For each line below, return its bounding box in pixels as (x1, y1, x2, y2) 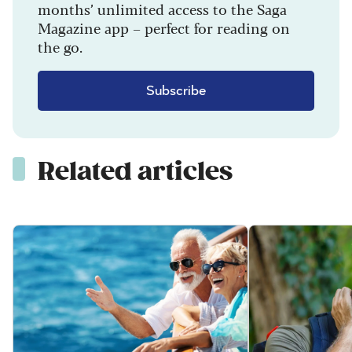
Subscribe (146, 83, 206, 98)
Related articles (38, 155, 233, 188)
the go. (38, 35, 82, 57)
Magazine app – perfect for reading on (38, 16, 290, 38)
